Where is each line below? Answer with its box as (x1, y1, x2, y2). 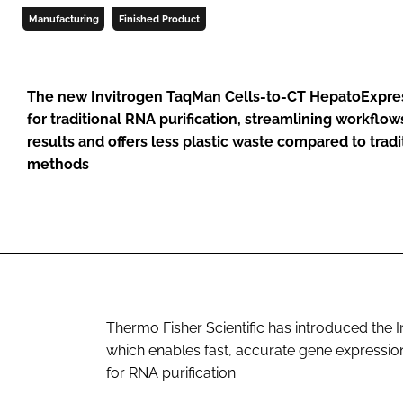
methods (27, 156, 89, 174)
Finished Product (118, 13, 200, 25)
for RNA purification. (106, 363, 238, 381)
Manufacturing (28, 13, 99, 25)
